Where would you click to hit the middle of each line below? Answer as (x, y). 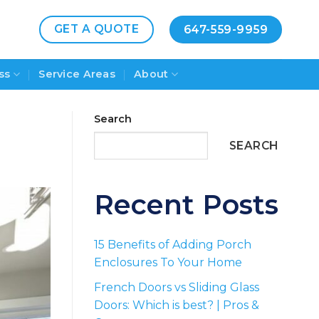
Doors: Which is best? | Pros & (177, 305)
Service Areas (77, 74)
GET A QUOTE (96, 28)
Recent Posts (186, 205)
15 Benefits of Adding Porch (173, 245)
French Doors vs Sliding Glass (177, 288)
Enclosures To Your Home (168, 263)
